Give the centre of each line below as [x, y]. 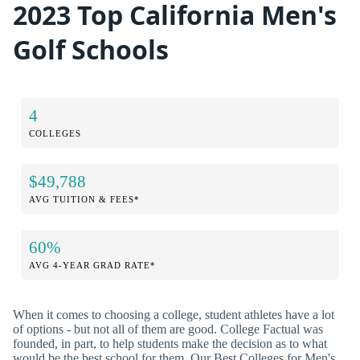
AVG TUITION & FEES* [84, 199]
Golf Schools [91, 50]
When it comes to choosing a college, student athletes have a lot [174, 314]
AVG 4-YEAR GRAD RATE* [92, 265]
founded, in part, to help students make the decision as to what [170, 343]
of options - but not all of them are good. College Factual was [168, 329]
